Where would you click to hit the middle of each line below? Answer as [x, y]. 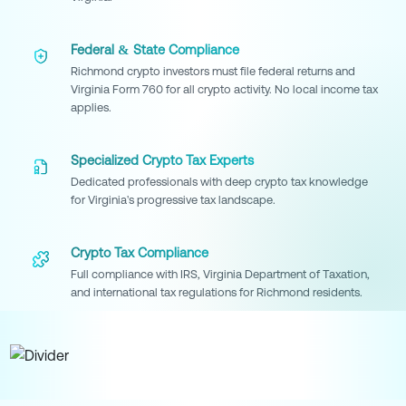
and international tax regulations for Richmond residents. [217, 293]
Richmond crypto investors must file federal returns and [213, 72]
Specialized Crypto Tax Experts [162, 161]
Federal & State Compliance [155, 50]
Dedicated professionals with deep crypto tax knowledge [219, 182]
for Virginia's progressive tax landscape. [173, 200]
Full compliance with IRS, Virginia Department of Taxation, [220, 275]
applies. [91, 108]
